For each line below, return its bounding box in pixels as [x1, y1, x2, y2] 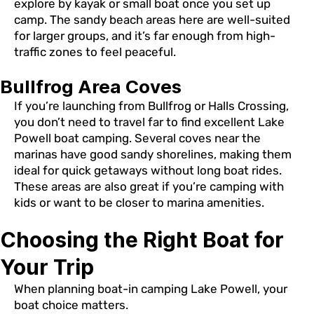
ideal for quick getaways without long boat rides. [14, 163, 282, 178]
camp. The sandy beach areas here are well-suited [14, 13, 290, 27]
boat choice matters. [14, 297, 128, 312]
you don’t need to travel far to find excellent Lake [14, 115, 285, 130]
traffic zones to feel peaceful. [14, 45, 176, 60]
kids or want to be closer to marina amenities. [14, 196, 264, 210]
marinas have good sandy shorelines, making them [14, 147, 292, 162]
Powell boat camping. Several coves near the [14, 131, 261, 146]
